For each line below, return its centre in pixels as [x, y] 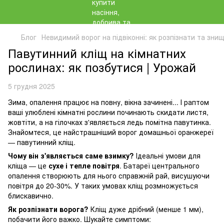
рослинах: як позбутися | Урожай [102, 67]
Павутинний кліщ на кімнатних [97, 53]
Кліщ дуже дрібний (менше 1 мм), [146, 209]
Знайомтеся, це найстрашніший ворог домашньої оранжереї [111, 132]
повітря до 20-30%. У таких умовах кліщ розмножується [103, 185]
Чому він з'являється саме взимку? [71, 155]
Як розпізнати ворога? [48, 209]
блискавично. [31, 195]
